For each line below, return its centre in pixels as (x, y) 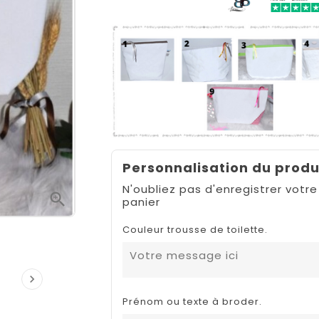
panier (141, 202)
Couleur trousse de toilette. (195, 230)
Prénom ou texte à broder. (192, 302)
